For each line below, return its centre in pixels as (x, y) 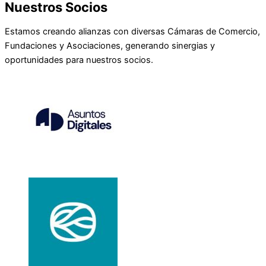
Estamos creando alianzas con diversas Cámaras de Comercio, (132, 32)
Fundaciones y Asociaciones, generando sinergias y (110, 46)
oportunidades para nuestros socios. (79, 60)
